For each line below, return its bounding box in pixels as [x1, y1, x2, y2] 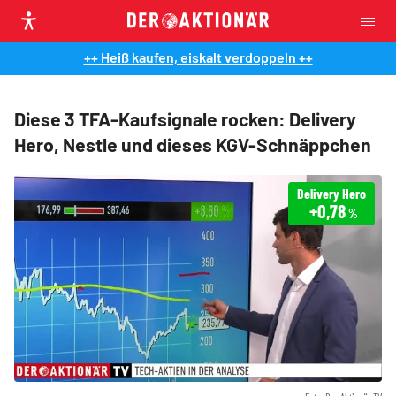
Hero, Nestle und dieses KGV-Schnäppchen [14, 133, 371, 156]
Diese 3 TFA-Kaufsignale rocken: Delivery [14, 108, 356, 130]
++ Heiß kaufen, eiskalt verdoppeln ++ [83, 49, 313, 65]
